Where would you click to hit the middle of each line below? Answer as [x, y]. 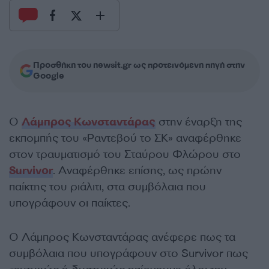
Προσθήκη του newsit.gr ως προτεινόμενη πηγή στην [139, 65]
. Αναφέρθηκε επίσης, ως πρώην [137, 171]
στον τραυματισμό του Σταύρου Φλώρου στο [125, 154]
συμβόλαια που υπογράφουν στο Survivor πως [128, 253]
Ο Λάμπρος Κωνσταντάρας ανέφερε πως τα [122, 237]
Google [49, 76]
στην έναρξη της [199, 122]
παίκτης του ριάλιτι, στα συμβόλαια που [107, 187]
